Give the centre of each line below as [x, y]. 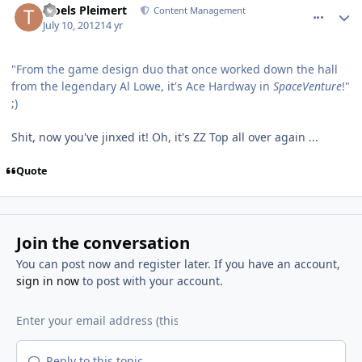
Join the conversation [103, 243]
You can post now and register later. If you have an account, [178, 264]
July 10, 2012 [72, 25]
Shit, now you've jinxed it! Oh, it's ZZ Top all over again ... [165, 137]
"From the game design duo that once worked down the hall [175, 69]
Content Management [199, 11]
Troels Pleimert [85, 11]
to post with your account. [151, 281]
